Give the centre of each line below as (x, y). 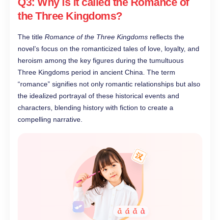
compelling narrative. (50, 120)
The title (31, 37)
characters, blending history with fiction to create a (96, 108)
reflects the (166, 37)
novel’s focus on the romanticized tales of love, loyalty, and (109, 49)
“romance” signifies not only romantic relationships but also (109, 84)
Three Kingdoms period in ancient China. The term (96, 72)
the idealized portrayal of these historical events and (98, 96)
